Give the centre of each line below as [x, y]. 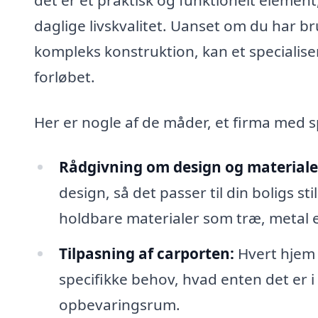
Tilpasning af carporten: [146, 254]
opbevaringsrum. [119, 305]
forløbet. [65, 76]
